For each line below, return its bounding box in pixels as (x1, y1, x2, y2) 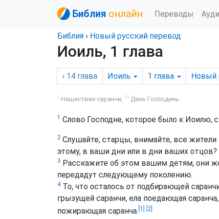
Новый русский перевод (90, 31, 181, 41)
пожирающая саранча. (57, 206, 138, 216)
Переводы (154, 9, 194, 19)
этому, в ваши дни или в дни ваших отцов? (57, 147, 217, 156)
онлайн (109, 8, 143, 20)
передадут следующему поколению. (57, 170, 193, 180)
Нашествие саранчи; (60, 95, 124, 103)
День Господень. (129, 95, 180, 103)
